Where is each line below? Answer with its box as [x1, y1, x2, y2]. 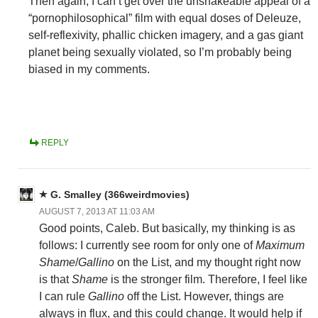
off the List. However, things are [124, 290, 284, 302]
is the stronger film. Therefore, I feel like [108, 273, 307, 285]
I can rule [39, 290, 88, 302]
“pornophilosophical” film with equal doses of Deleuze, [28, 11, 301, 24]
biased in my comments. [28, 62, 150, 75]
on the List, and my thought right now [114, 256, 301, 268]
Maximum [256, 238, 305, 251]
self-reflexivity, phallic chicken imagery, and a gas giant [28, 28, 303, 41]
